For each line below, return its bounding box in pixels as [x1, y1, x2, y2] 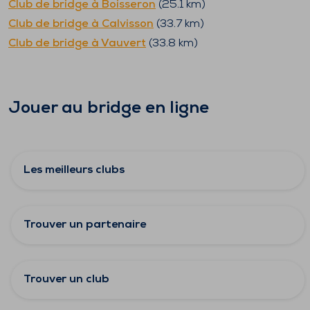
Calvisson [102, 19, 154, 30]
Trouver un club [24, 274, 109, 285]
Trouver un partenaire [24, 219, 146, 230]
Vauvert [101, 38, 146, 49]
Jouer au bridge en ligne [8, 100, 209, 117]
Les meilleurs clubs [24, 165, 125, 176]
